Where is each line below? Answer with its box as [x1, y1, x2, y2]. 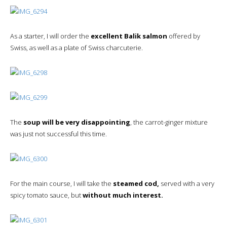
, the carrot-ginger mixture [130, 117, 208, 127]
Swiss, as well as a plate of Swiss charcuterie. [10, 43, 143, 52]
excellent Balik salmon [91, 31, 167, 41]
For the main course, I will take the [10, 178, 113, 188]
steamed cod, [113, 178, 159, 188]
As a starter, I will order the [10, 31, 91, 41]
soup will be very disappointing [23, 117, 130, 127]
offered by [167, 31, 200, 41]
